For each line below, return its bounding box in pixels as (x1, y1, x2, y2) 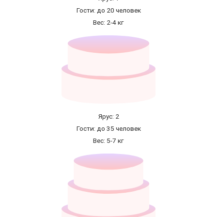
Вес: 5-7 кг (93, 136, 124, 144)
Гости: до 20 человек (76, 6, 141, 15)
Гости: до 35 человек (76, 124, 141, 132)
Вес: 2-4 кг (93, 18, 124, 27)
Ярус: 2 (98, 112, 119, 120)
